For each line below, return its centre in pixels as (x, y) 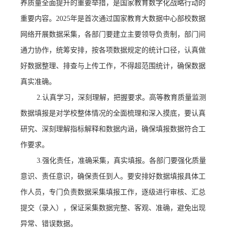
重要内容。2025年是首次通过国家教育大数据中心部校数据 (113, 19)
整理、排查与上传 (70, 66)
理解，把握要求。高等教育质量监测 (149, 98)
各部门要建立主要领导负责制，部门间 (145, 35)
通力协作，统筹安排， (56, 50)
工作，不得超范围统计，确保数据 (152, 66)
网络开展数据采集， (53, 35)
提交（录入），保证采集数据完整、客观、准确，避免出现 (113, 208)
